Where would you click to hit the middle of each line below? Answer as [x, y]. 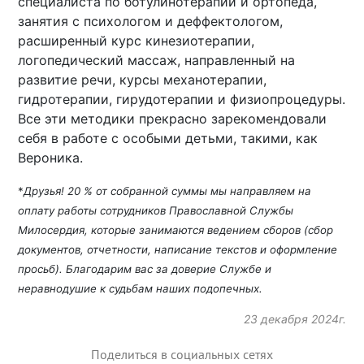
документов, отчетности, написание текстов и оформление [178, 250]
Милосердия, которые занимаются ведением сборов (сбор [176, 230]
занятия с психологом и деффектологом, [151, 22]
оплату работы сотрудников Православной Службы [156, 211]
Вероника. [51, 158]
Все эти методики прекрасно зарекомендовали [173, 119]
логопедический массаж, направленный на [157, 61]
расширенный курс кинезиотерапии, [136, 41]
